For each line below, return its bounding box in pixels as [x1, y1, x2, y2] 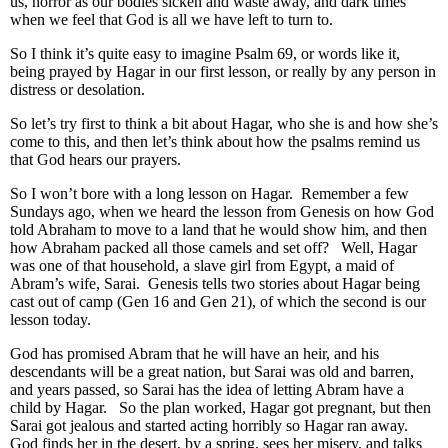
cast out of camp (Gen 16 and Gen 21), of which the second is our [10, 293, 426, 311]
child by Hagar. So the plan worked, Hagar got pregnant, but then [10, 399, 431, 417]
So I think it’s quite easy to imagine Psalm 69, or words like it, [10, 45, 400, 63]
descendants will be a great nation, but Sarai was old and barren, [10, 363, 414, 381]
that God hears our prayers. [10, 151, 181, 169]
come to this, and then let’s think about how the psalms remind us [10, 133, 420, 151]
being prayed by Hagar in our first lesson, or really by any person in [10, 63, 436, 81]
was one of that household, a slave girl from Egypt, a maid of [10, 257, 394, 275]
